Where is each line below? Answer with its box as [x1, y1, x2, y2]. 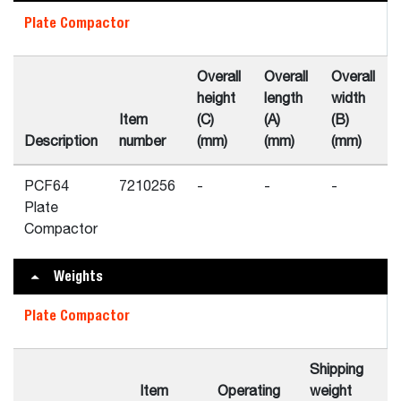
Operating [218, 385, 280, 399]
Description [24, 135, 98, 149]
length [264, 92, 303, 107]
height [197, 92, 235, 107]
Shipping [310, 363, 363, 378]
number [119, 135, 166, 149]
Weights [54, 268, 103, 285]
